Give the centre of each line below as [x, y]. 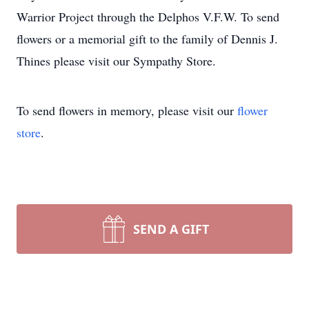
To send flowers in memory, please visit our [127, 110]
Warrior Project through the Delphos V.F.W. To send [148, 17]
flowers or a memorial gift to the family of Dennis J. [147, 39]
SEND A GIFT [171, 229]
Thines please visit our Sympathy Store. [116, 61]
